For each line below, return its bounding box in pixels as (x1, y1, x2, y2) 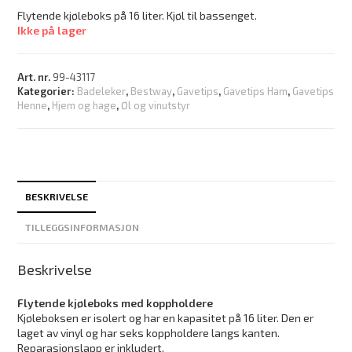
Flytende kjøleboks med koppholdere (17, 295, 214, 310)
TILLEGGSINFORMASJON (25, 220, 140, 233)
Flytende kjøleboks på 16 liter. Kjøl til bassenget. (17, 8, 258, 22)
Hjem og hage (52, 98, 117, 112)
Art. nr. (17, 70, 53, 83)
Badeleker (77, 84, 126, 97)
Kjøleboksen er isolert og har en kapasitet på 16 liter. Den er (17, 310, 314, 324)
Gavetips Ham (223, 84, 288, 97)
